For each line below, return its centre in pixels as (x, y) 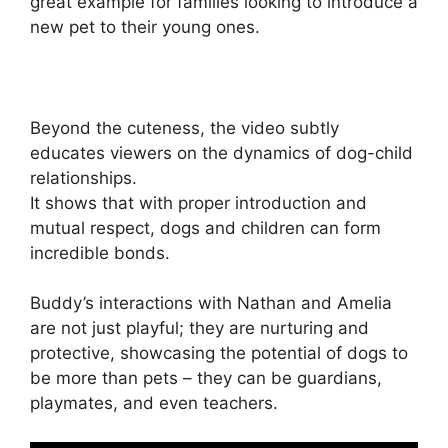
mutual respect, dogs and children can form (205, 227)
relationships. (83, 177)
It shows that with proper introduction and (198, 202)
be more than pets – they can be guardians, (206, 378)
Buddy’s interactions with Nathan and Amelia (211, 303)
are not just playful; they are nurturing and (199, 328)
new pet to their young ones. (145, 26)
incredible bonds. (100, 252)
